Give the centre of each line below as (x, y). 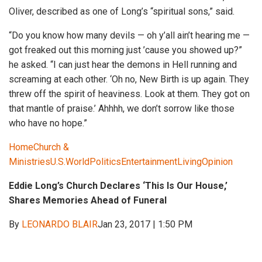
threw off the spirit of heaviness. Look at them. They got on (129, 94)
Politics (105, 161)
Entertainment (149, 161)
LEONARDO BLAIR (60, 224)
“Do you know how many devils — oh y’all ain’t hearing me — (129, 35)
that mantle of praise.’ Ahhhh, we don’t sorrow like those (122, 108)
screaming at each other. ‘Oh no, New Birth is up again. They (129, 79)
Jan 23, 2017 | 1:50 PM (145, 224)
